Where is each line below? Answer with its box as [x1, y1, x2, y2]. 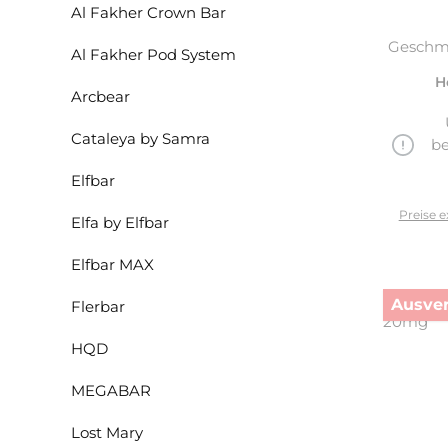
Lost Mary [71, 423, 143, 442]
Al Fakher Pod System [71, 45, 236, 64]
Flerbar [71, 297, 125, 316]
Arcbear [71, 87, 130, 106]
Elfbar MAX [71, 255, 154, 274]
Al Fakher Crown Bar [71, 3, 226, 22]
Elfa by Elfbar [71, 213, 169, 232]
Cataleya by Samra [71, 129, 210, 148]
